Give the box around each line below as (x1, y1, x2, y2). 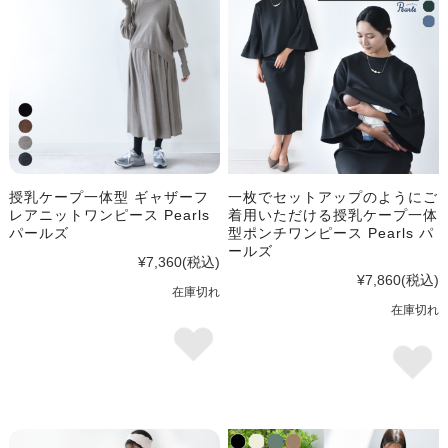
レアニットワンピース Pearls (8, 207, 210, 224)
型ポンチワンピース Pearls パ (228, 225, 435, 242)
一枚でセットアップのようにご (228, 189, 439, 206)
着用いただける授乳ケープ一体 (228, 207, 439, 224)
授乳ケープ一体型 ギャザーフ (8, 189, 209, 206)
